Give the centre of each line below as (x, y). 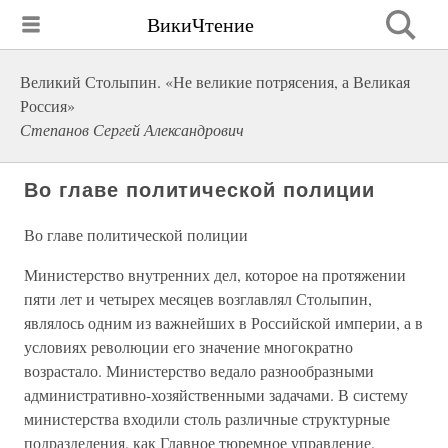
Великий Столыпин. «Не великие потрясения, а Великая (215, 81)
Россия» (47, 105)
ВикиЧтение (200, 24)
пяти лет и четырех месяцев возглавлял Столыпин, (198, 298)
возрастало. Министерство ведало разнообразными (199, 370)
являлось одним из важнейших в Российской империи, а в (223, 322)
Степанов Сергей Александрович (132, 129)
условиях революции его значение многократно (188, 346)
